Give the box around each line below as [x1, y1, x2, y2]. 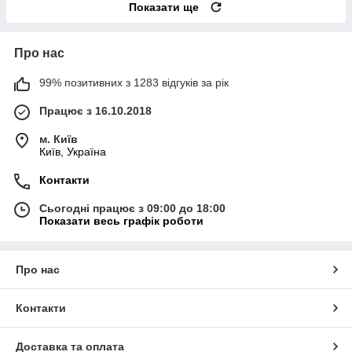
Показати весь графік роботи [39, 214, 203, 228]
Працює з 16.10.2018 [39, 104, 152, 118]
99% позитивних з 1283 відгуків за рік [39, 76, 229, 90]
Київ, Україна [39, 145, 106, 159]
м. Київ [39, 133, 78, 146]
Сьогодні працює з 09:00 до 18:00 [39, 202, 225, 215]
